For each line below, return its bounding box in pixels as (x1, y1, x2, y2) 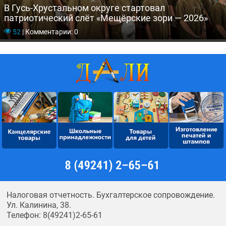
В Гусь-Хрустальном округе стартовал (4, 3, 165, 14)
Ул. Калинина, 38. (6, 200, 71, 210)
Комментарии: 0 (23, 28, 78, 36)
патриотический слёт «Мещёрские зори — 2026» (4, 13, 208, 24)
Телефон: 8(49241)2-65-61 (6, 210, 102, 220)
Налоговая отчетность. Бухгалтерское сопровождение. (6, 190, 215, 200)
